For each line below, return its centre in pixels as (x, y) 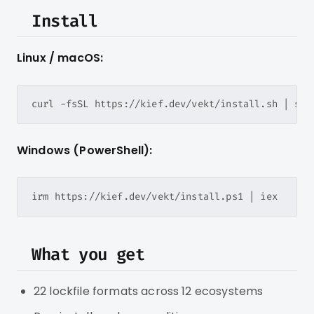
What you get (88, 254)
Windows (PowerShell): (85, 150)
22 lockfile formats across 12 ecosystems (149, 291)
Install (65, 21)
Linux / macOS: (60, 58)
